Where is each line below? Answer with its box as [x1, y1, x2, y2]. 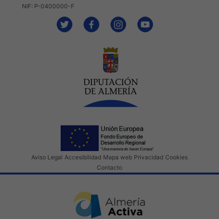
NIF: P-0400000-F [22, 2, 74, 10]
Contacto [97, 164, 122, 172]
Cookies [165, 153, 188, 161]
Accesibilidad [65, 153, 101, 161]
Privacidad [134, 153, 163, 161]
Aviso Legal [31, 153, 63, 161]
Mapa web [103, 153, 132, 161]
